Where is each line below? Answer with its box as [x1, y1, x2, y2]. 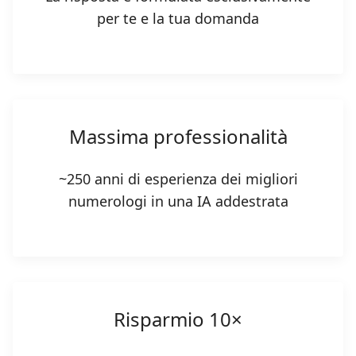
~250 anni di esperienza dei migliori [58, 169, 298, 189]
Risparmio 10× [114, 306, 242, 333]
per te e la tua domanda [97, 9, 259, 29]
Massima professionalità [68, 123, 288, 150]
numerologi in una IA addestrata [68, 192, 288, 211]
